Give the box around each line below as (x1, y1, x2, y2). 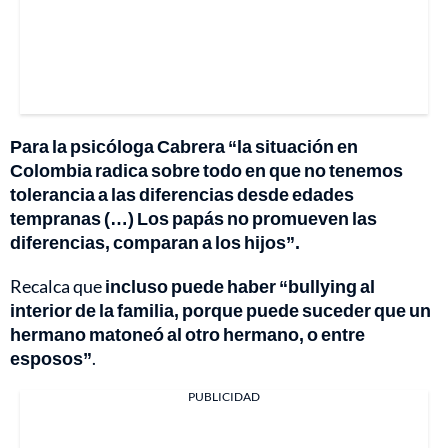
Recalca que (10, 274, 105, 297)
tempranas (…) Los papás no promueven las (10, 206, 377, 229)
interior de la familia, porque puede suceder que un (10, 298, 431, 321)
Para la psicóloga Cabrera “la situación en (10, 134, 358, 157)
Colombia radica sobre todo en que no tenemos (10, 158, 403, 181)
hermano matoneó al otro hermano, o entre (10, 322, 365, 345)
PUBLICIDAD (188, 388, 260, 404)
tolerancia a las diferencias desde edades (10, 182, 354, 205)
